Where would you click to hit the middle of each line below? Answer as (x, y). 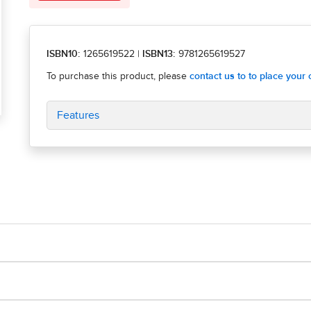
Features (78, 116)
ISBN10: (64, 54)
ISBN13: (160, 54)
